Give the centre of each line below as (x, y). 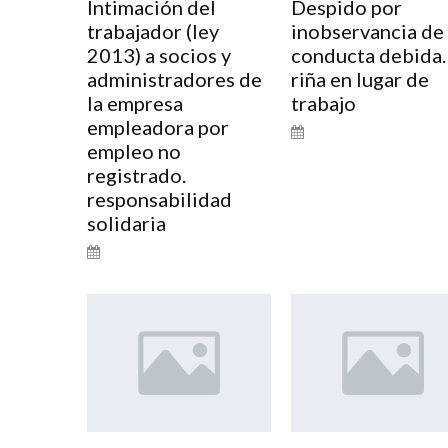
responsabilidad (159, 198)
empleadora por (158, 126)
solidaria (126, 222)
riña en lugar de (359, 78)
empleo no (134, 150)
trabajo (323, 102)
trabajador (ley (153, 30)
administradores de (174, 78)
